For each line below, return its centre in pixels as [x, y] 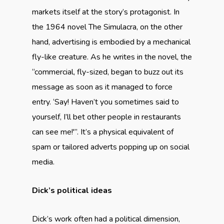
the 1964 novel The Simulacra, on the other [107, 27]
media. [43, 162]
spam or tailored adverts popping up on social [111, 147]
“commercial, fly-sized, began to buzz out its [108, 72]
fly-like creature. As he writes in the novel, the [112, 57]
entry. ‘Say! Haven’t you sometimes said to [105, 102]
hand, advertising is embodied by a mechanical [111, 42]
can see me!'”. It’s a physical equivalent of [103, 132]
